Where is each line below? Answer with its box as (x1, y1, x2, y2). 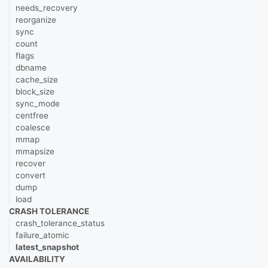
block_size (16, 87, 54, 96)
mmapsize (16, 147, 54, 156)
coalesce (16, 123, 50, 132)
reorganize (16, 15, 56, 25)
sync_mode (16, 99, 60, 108)
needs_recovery (16, 3, 78, 13)
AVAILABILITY (9, 254, 65, 264)
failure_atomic (16, 230, 69, 240)
